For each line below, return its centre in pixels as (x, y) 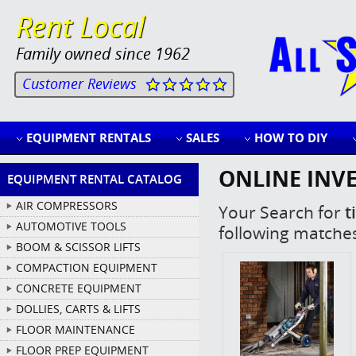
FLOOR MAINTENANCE (75, 329)
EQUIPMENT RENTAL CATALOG (95, 179)
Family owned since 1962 (103, 54)
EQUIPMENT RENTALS (88, 137)
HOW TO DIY (290, 137)
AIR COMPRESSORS (67, 205)
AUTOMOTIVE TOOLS (71, 226)
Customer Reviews (79, 83)
